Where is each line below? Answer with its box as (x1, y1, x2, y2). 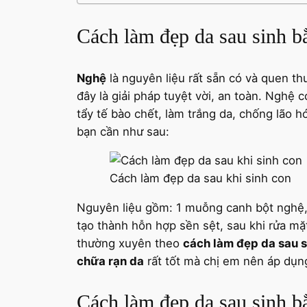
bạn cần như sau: (77, 124, 169, 138)
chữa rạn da (77, 254, 144, 269)
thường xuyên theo (77, 236, 183, 251)
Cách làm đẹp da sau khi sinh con (110, 171, 291, 186)
